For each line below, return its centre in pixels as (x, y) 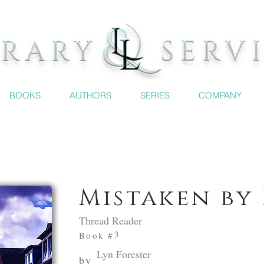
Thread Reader (110, 220)
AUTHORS (90, 95)
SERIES (155, 95)
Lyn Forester (124, 254)
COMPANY (220, 95)
